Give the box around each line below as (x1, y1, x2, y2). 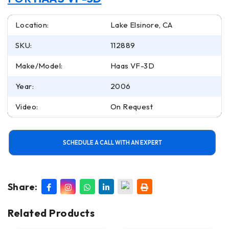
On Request (110, 102, 153, 112)
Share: (8, 181, 38, 193)
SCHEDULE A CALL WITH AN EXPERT (62, 139, 162, 147)
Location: (15, 20, 49, 30)
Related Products (8, 207, 95, 220)
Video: (15, 102, 38, 112)
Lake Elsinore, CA (110, 20, 173, 30)
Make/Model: (15, 61, 63, 71)
